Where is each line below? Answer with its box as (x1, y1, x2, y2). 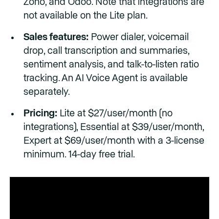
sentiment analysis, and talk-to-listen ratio (23, 60, 199, 70)
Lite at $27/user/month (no (57, 109, 173, 119)
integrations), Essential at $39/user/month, (23, 122, 204, 132)
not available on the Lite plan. (23, 11, 148, 21)
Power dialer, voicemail (88, 32, 189, 43)
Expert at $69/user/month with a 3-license (23, 136, 204, 146)
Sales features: (23, 32, 88, 43)
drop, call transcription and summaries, (23, 46, 189, 56)
